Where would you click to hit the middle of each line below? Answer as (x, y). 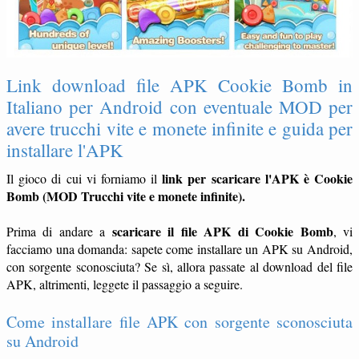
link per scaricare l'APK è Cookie (258, 178)
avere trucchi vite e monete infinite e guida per (179, 129)
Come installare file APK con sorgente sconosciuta (179, 321)
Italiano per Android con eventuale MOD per (179, 107)
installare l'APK (65, 150)
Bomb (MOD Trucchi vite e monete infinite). (126, 196)
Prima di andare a (59, 231)
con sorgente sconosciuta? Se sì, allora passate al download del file (179, 266)
